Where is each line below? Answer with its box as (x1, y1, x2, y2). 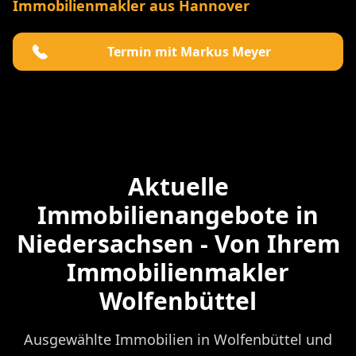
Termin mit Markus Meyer (107, 43, 271, 61)
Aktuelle (127, 170, 229, 203)
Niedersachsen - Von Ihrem (16, 227, 340, 261)
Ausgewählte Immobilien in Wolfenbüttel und (24, 330, 332, 350)
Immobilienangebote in (37, 199, 319, 232)
